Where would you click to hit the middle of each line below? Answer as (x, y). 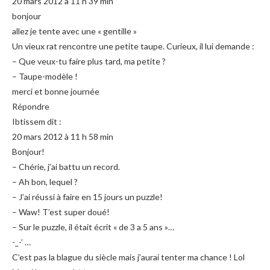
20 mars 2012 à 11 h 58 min (63, 136)
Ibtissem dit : (37, 121)
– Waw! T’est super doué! (61, 212)
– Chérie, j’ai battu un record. (66, 166)
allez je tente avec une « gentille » (74, 31)
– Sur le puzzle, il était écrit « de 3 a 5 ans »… (93, 227)
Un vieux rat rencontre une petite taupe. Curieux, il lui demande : (133, 46)
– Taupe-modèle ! (45, 76)
